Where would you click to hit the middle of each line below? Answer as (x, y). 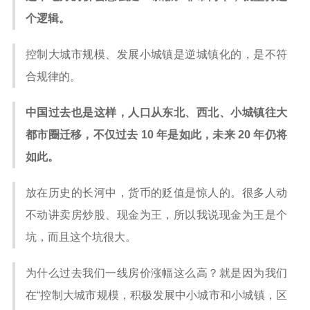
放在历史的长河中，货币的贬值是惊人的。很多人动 (156, 193)
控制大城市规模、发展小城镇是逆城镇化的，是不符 (156, 54)
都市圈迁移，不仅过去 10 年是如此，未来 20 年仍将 (156, 135)
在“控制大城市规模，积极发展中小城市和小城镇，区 (156, 295)
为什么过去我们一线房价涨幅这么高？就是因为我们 (156, 273)
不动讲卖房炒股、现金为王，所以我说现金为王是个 (156, 215)
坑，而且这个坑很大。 (81, 237)
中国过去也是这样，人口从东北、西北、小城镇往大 (156, 112)
